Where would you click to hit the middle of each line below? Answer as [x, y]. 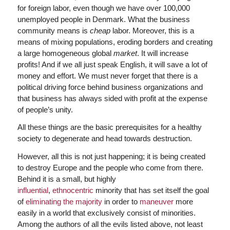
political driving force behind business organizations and [110, 87]
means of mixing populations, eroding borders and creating [115, 42]
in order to [121, 202]
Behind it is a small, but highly [66, 179]
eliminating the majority [64, 202]
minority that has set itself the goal [151, 190]
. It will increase [162, 53]
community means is [53, 30]
